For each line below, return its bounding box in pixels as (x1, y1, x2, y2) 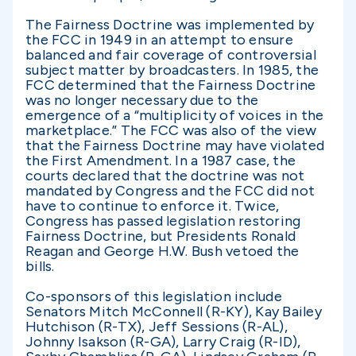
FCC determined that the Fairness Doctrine (25, 76, 316, 94)
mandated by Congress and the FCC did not (25, 182, 315, 199)
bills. (25, 257, 55, 275)
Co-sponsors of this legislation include (25, 288, 282, 305)
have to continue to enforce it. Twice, (25, 197, 280, 215)
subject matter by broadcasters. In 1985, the (25, 61, 319, 79)
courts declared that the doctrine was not (25, 167, 305, 184)
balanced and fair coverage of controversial (25, 46, 316, 64)
